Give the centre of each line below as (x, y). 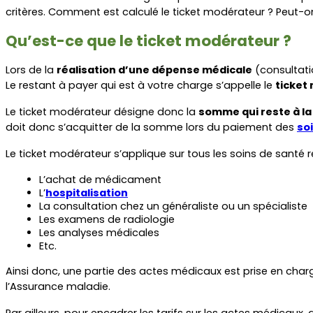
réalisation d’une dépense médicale (154, 70)
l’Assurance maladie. (58, 286)
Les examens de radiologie (107, 219)
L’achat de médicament (100, 179)
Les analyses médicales (99, 232)
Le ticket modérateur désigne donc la (102, 111)
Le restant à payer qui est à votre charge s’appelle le (140, 85)
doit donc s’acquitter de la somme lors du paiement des (151, 127)
